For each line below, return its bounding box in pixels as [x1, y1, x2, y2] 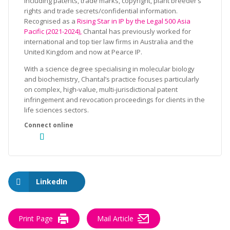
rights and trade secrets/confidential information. [24, 6, 178, 15]
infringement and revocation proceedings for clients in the [24, 95, 205, 104]
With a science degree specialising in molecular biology [24, 64, 195, 73]
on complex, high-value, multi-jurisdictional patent [24, 85, 178, 94]
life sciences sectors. [24, 105, 89, 114]
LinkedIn [36, 177, 67, 186]
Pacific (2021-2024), [24, 27, 83, 36]
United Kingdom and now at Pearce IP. [24, 47, 142, 56]
